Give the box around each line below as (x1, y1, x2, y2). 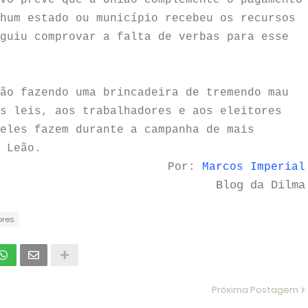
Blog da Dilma (215, 179, 305, 192)
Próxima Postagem (211, 283, 298, 296)
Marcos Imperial (201, 161, 305, 173)
